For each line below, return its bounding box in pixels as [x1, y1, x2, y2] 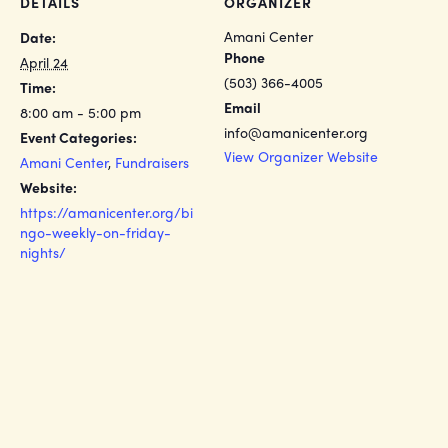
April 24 [20, 52, 68, 72]
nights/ [20, 242, 66, 262]
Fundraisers [115, 152, 189, 172]
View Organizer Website [224, 146, 378, 166]
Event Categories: [20, 127, 137, 147]
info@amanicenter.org [224, 122, 368, 142]
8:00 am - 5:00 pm [20, 102, 141, 122]
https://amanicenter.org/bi [20, 202, 193, 222]
